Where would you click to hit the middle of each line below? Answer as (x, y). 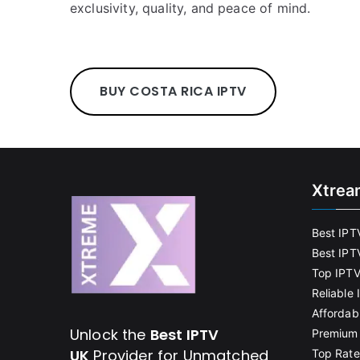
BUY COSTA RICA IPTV (173, 91)
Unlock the (110, 335)
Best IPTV (184, 335)
